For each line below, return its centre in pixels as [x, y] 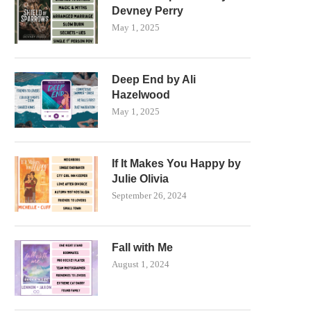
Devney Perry [148, 11]
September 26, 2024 [149, 195]
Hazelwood [141, 95]
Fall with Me [142, 247]
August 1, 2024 [141, 264]
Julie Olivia [140, 179]
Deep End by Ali [154, 79]
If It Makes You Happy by [176, 163]
